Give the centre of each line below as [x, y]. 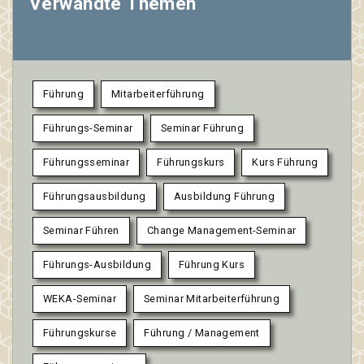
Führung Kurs [212, 265]
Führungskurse [80, 333]
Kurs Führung [285, 162]
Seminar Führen [81, 231]
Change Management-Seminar [221, 231]
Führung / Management [202, 333]
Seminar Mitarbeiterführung [212, 299]
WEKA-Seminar [80, 299]
